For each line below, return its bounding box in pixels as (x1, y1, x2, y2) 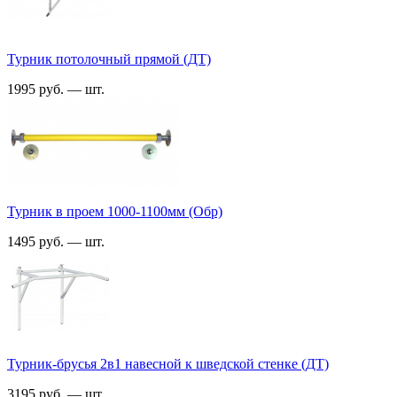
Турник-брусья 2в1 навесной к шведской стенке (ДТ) (7, 355, 329, 371)
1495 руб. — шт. (7, 233, 108, 249)
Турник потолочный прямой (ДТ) (7, 51, 211, 66)
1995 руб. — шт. (7, 81, 108, 97)
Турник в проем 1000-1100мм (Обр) (7, 203, 222, 219)
